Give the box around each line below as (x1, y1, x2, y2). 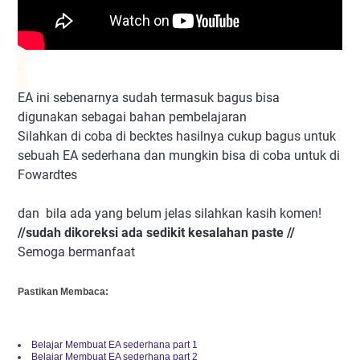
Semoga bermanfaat (18, 244, 135, 260)
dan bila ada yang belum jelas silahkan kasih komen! (18, 206, 321, 222)
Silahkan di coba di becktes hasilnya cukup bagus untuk (18, 129, 336, 145)
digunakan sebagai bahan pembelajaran (18, 109, 247, 125)
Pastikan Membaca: (18, 286, 108, 298)
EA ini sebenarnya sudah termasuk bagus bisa (18, 90, 280, 106)
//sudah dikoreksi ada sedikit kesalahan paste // (18, 225, 295, 241)
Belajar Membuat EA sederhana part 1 (31, 339, 198, 351)
